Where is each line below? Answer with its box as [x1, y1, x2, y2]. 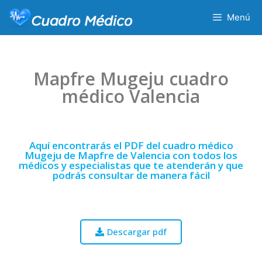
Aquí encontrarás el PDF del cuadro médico [29, 139, 233, 152]
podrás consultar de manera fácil [52, 168, 210, 182]
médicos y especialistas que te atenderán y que [19, 158, 243, 172]
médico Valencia [62, 84, 200, 108]
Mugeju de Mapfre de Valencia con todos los [25, 149, 237, 162]
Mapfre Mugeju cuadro [33, 67, 229, 91]
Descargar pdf [107, 226, 167, 237]
